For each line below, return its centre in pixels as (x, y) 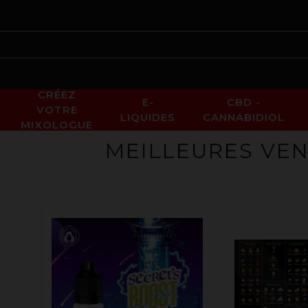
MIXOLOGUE (57, 125)
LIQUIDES (148, 117)
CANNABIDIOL (244, 117)
